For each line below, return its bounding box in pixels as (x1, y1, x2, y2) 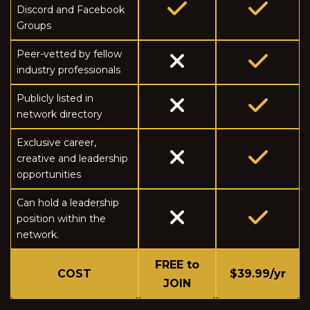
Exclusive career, (17, 136, 96, 149)
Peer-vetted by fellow (17, 47, 122, 60)
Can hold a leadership (17, 196, 119, 209)
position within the (17, 212, 106, 225)
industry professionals (17, 63, 120, 76)
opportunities (17, 167, 81, 181)
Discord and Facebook (17, 3, 125, 16)
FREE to (155, 257, 199, 271)
